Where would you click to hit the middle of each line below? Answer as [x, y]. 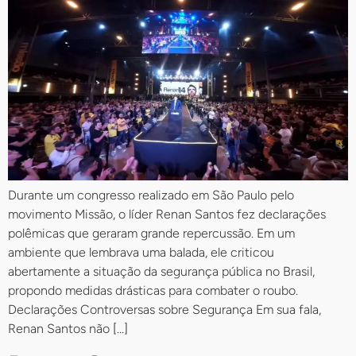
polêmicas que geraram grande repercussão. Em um [151, 233]
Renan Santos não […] [68, 328]
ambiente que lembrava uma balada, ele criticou [141, 252]
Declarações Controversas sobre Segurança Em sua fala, [164, 309]
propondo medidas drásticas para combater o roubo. [153, 290]
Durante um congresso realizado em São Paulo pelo [151, 195]
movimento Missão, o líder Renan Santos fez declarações [167, 214]
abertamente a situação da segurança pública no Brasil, [161, 271]
